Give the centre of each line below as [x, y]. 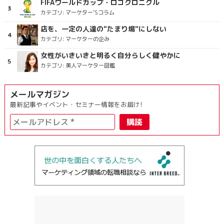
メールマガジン [39, 94]
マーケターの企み [87, 39]
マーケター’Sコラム [90, 13]
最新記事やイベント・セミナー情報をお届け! [76, 105]
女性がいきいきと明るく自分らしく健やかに [110, 55]
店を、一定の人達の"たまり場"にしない [103, 29]
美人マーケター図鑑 [90, 66]
